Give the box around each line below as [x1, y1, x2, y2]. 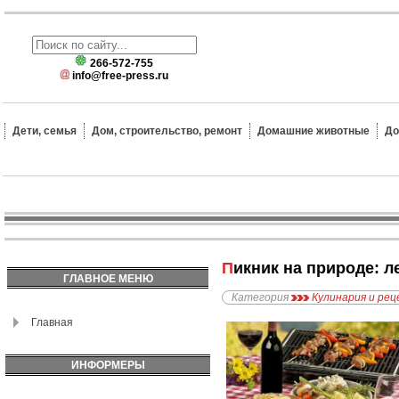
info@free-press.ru [72, 69, 168, 82]
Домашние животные [257, 125, 370, 137]
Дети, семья [12, 125, 77, 137]
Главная [31, 316, 73, 329]
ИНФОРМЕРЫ [70, 359, 145, 371]
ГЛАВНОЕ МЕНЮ [62, 273, 153, 285]
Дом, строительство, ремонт [92, 125, 242, 137]
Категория [232, 291, 289, 305]
